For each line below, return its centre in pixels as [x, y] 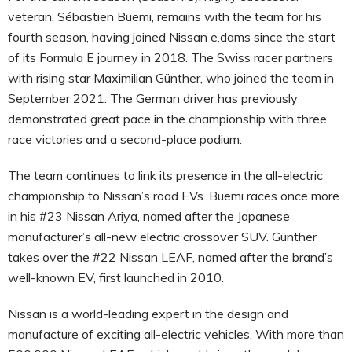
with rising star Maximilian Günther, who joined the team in [171, 77]
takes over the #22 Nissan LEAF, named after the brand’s [170, 257]
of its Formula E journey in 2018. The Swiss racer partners [170, 57]
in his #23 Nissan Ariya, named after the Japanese [149, 216]
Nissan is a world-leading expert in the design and [148, 313]
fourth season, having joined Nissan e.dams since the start [172, 37]
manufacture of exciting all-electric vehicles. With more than [176, 334]
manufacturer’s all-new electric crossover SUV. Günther [162, 236]
